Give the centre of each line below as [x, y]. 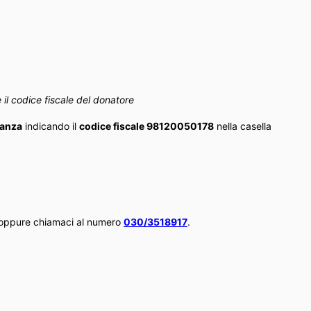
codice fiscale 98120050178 [146, 126]
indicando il [51, 126]
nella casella [243, 126]
